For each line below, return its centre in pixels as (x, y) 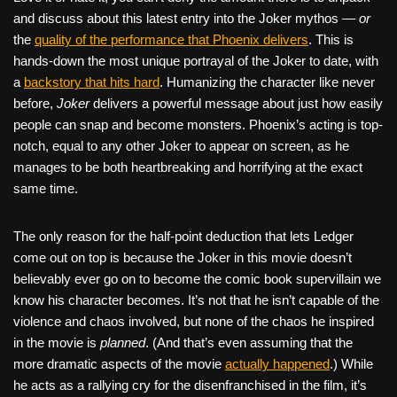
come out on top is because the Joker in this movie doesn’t (183, 257)
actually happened (277, 363)
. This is (331, 39)
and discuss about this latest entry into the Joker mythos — (186, 18)
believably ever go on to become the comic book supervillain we (197, 278)
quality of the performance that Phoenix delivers (171, 39)
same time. (46, 188)
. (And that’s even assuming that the (249, 342)
